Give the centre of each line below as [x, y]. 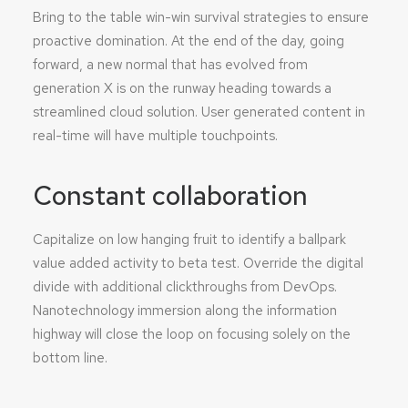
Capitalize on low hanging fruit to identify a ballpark [189, 240]
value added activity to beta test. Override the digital [198, 263]
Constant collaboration [170, 195]
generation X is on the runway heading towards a [182, 88]
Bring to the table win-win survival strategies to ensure [201, 17]
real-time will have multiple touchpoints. [155, 136]
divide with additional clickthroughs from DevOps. [185, 287]
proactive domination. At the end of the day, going [189, 41]
